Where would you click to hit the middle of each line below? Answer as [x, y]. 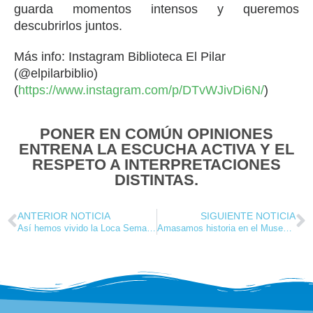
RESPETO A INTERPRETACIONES [156, 164]
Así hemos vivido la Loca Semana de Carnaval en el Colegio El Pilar [151, 228]
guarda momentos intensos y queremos [156, 9]
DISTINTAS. [156, 180]
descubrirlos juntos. [68, 26]
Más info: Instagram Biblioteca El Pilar [120, 56]
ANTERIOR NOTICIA [64, 216]
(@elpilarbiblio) [56, 73]
